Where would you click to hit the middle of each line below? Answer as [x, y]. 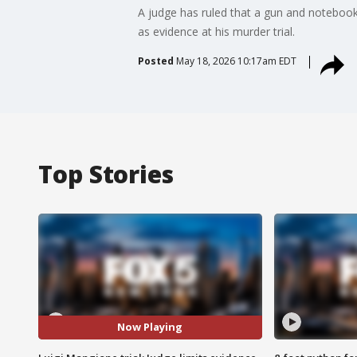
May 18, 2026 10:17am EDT [236, 61]
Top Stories [106, 174]
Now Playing [150, 327]
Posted [155, 61]
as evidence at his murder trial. [216, 31]
